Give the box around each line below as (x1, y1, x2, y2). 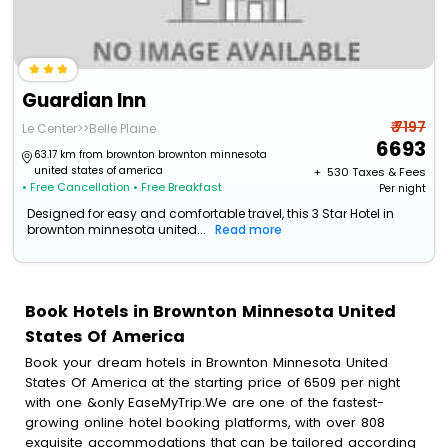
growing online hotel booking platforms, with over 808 (25, 412, 385, 432)
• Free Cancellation (22, 179, 131, 196)
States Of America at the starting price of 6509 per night (25, 372, 401, 392)
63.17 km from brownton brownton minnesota (34, 147, 268, 163)
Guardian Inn (22, 87, 147, 115)
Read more (215, 221, 283, 239)
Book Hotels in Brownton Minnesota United (25, 299, 397, 323)
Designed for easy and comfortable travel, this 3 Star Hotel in (27, 205, 395, 223)
